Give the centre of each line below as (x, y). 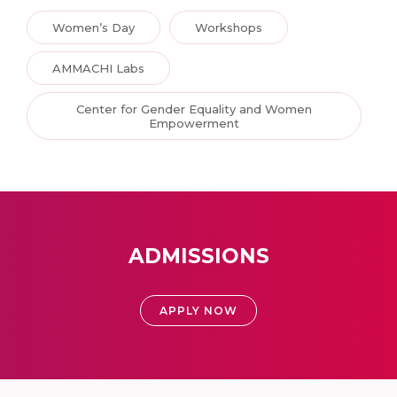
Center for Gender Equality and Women (194, 109)
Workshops (229, 28)
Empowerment (194, 124)
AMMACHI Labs (98, 69)
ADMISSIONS (198, 257)
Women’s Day (93, 28)
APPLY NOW (198, 311)
